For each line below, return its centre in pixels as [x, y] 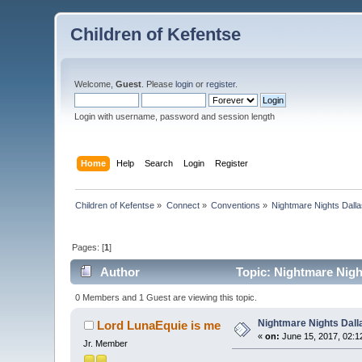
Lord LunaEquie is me [158, 325]
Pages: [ [88, 247]
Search [158, 163]
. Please [159, 84]
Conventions [236, 205]
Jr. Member [106, 343]
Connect [183, 205]
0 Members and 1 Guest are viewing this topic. [166, 297]
